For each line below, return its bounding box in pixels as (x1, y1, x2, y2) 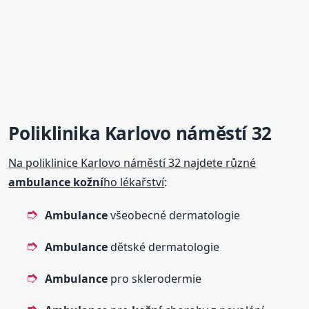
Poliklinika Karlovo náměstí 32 (8, 121, 272, 146)
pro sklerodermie (108, 271, 202, 287)
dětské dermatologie (108, 239, 220, 255)
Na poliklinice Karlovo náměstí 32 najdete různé (8, 155, 257, 171)
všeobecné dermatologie (108, 208, 241, 223)
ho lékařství (103, 175, 165, 190)
